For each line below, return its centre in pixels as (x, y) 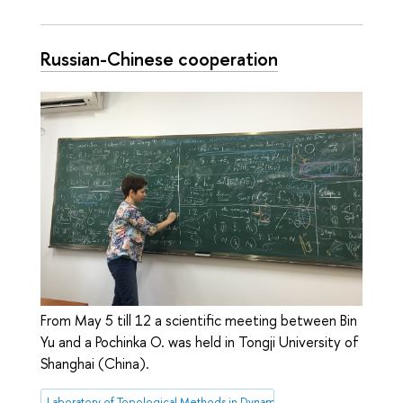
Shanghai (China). (95, 364)
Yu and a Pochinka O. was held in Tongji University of (200, 342)
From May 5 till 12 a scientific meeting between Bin (199, 321)
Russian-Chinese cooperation (159, 59)
